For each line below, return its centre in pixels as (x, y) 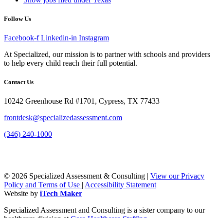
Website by (22, 194)
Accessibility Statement (120, 185)
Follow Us (18, 18)
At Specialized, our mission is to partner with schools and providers (107, 54)
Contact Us (19, 82)
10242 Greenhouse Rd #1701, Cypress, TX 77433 (82, 101)
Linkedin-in (59, 37)
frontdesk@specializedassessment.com (63, 118)
